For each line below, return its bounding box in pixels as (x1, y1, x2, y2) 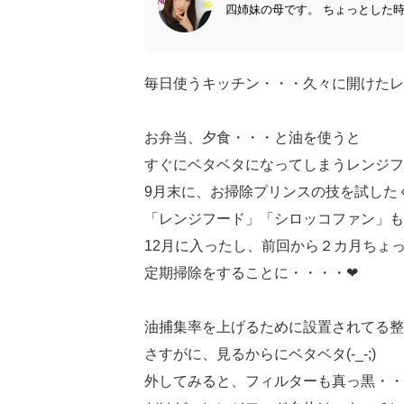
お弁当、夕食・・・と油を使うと (144, 130, 361, 146)
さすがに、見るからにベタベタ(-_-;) (144, 346, 376, 363)
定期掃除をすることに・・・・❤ (144, 265, 358, 281)
